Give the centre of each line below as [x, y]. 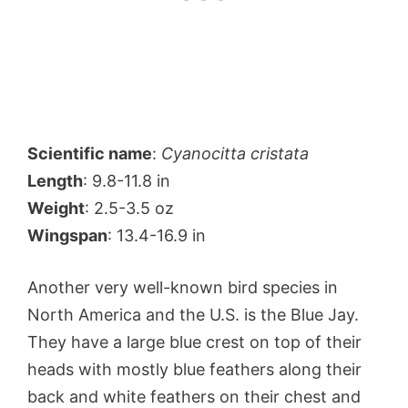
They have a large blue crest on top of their [194, 342]
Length [55, 181]
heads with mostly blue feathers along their [194, 370]
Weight [56, 209]
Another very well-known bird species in [183, 288]
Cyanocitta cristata [235, 154]
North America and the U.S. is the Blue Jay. [193, 315]
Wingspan [67, 236]
